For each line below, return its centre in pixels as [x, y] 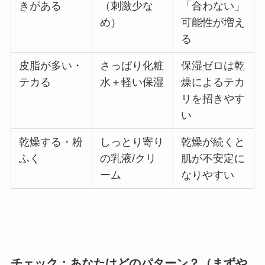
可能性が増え [213, 22]
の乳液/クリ [128, 158]
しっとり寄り [132, 142]
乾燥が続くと [213, 142]
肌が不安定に [213, 158]
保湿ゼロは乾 [213, 65]
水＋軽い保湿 [132, 82]
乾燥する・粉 [51, 142]
